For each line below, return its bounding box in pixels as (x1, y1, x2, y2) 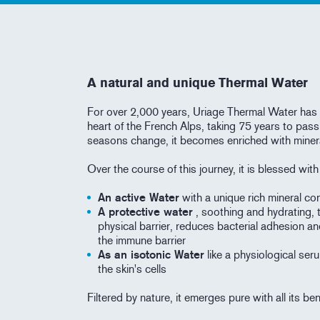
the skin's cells (98, 262, 166, 276)
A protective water (98, 205, 193, 219)
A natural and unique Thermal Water (87, 75, 308, 91)
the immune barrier (98, 234, 186, 247)
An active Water (98, 191, 179, 204)
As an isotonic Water (98, 248, 204, 261)
